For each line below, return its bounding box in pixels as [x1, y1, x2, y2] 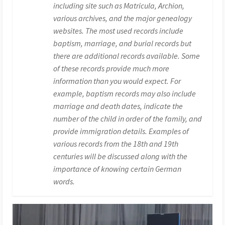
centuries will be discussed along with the [53, 151, 188, 162]
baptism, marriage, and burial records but [53, 38, 192, 49]
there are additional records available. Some [53, 51, 200, 61]
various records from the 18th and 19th [53, 139, 179, 149]
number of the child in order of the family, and [53, 114, 202, 124]
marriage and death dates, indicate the [53, 101, 183, 111]
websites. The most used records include [53, 26, 184, 36]
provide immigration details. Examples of [53, 126, 189, 137]
